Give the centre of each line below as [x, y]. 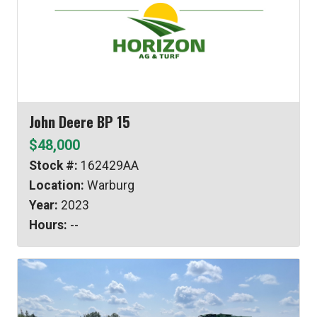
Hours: [48, 225]
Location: [57, 186]
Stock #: [53, 166]
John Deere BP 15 [80, 122]
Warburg [109, 186]
